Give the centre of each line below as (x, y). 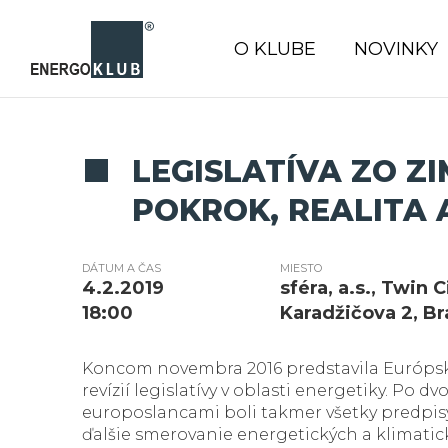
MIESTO (301, 268)
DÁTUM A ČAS (121, 268)
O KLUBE (275, 49)
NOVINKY (396, 49)
